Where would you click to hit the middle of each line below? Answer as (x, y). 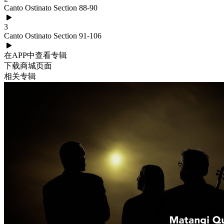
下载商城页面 (28, 66)
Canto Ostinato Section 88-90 (51, 8)
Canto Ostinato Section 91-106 (53, 36)
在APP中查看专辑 (35, 55)
